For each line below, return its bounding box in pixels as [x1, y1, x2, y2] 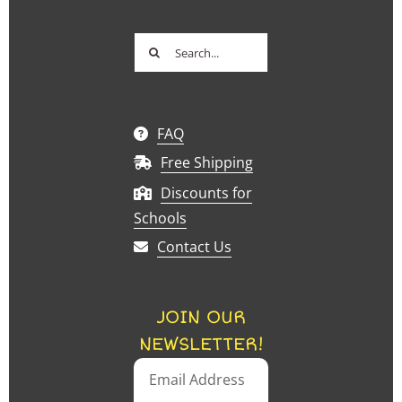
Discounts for [161, 183, 253, 204]
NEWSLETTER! [138, 333, 264, 356]
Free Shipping [161, 153, 254, 173]
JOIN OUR [156, 306, 246, 329]
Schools [134, 208, 188, 229]
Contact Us [157, 237, 232, 258]
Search [133, 33, 180, 54]
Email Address [149, 370, 246, 390]
